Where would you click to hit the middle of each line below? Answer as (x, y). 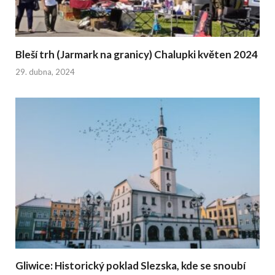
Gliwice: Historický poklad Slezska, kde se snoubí (130, 266)
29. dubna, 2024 (45, 72)
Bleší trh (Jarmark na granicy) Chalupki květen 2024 (137, 54)
